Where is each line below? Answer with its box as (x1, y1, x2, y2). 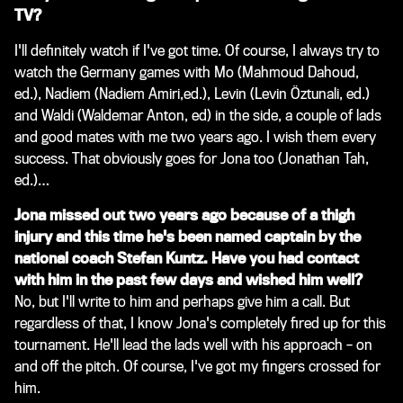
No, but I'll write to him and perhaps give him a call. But (14, 292, 350, 310)
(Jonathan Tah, (278, 149, 369, 167)
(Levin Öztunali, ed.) (246, 85, 370, 103)
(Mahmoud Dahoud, (237, 63, 359, 81)
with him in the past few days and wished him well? (14, 271, 363, 289)
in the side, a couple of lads (211, 106, 381, 124)
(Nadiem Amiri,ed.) (94, 85, 207, 103)
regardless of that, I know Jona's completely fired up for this (14, 314, 386, 332)
